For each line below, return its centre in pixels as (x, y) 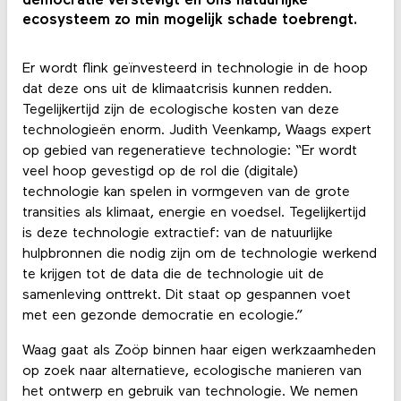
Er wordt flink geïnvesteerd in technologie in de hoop (195, 69)
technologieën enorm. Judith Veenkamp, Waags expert (196, 131)
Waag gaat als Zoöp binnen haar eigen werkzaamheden (199, 351)
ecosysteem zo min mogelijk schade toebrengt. (192, 20)
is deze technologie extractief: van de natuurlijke (177, 234)
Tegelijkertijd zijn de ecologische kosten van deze (180, 111)
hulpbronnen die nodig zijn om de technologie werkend (199, 255)
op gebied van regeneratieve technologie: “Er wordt (189, 152)
